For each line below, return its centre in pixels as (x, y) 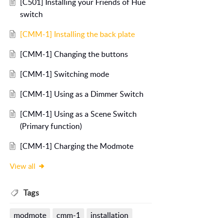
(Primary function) (51, 126)
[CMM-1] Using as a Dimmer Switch (82, 94)
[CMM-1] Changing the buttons (74, 54)
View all (23, 166)
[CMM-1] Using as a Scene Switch (78, 114)
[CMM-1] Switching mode (64, 74)
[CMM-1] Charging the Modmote (76, 146)
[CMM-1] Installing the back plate (77, 34)
